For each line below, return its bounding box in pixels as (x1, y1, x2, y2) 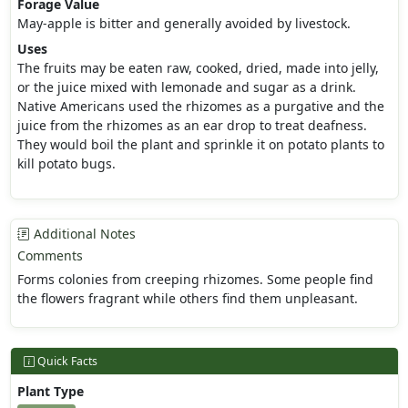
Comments (16, 247, 83, 265)
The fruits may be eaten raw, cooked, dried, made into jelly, (16, 59, 379, 77)
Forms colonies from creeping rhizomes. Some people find (16, 270, 373, 289)
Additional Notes (29, 225, 136, 243)
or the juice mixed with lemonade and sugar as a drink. (16, 78, 356, 97)
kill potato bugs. (16, 155, 116, 173)
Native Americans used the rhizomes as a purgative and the (16, 97, 384, 116)
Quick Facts (34, 353, 97, 370)
